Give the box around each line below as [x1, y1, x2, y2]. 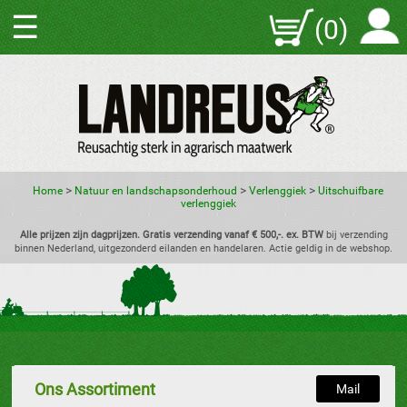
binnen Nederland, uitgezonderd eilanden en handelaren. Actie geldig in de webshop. [15, 243, 392, 254]
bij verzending [323, 229, 388, 241]
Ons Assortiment [35, 380, 156, 399]
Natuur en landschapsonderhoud [74, 184, 237, 197]
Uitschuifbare [318, 184, 383, 197]
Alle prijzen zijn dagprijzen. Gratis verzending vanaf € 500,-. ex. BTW [19, 229, 323, 241]
